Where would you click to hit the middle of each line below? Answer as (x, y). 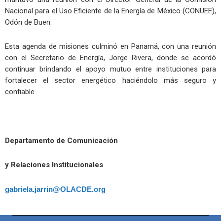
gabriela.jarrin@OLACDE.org (55, 189)
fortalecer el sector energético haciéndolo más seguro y (110, 81)
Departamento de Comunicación (61, 140)
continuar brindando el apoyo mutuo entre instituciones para (110, 69)
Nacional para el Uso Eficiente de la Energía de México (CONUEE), (110, 11)
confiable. (20, 92)
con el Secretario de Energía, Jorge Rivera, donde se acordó (110, 58)
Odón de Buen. (28, 22)
